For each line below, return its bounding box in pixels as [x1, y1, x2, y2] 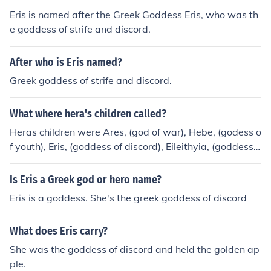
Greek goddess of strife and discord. [10, 74, 172, 87]
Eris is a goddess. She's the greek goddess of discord [10, 192, 247, 204]
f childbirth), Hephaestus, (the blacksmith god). [10, 155, 220, 167]
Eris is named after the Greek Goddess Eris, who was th [10, 8, 258, 21]
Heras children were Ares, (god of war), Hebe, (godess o [10, 126, 261, 138]
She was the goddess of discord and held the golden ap [10, 243, 260, 255]
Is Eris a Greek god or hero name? [10, 173, 162, 186]
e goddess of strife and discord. [10, 23, 151, 35]
